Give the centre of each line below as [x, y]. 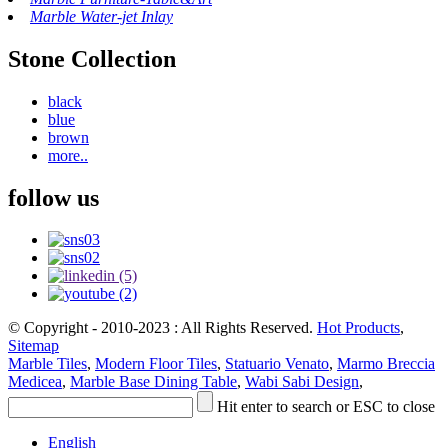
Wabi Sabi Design [302, 382]
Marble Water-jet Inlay [101, 16]
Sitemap [33, 346]
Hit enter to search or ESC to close [326, 407]
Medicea [35, 382]
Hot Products [358, 328]
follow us [53, 197]
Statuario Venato [277, 364]
